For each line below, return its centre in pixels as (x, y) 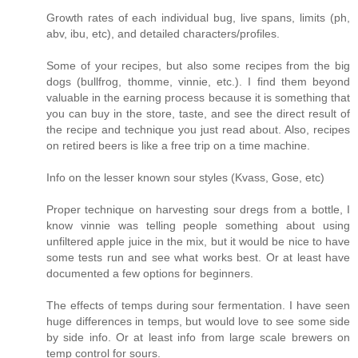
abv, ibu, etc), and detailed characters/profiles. (163, 34)
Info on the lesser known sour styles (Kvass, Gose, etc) (185, 178)
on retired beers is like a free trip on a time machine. (178, 146)
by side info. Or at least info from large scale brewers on (198, 338)
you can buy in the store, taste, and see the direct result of (198, 114)
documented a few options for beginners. (150, 274)
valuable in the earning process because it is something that (198, 98)
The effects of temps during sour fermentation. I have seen (198, 306)
